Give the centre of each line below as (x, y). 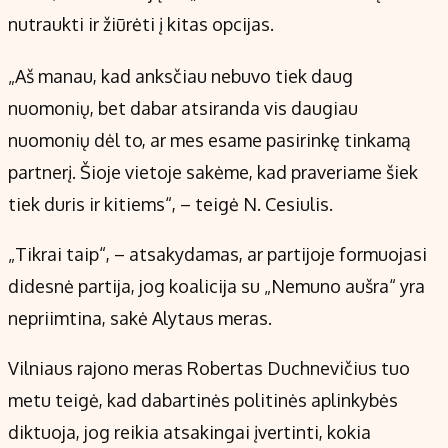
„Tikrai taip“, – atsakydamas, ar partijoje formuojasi (217, 254)
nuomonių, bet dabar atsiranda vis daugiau (183, 108)
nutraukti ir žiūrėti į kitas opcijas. (141, 24)
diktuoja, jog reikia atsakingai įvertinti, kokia (189, 432)
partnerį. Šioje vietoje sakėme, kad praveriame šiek (213, 172)
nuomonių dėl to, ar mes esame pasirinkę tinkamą (209, 140)
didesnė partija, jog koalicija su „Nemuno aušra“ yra (216, 286)
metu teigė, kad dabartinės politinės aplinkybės (203, 400)
